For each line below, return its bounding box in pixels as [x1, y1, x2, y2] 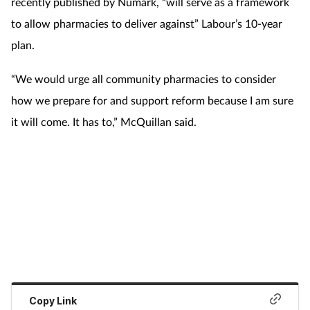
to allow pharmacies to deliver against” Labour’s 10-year [11, 16, 282, 30]
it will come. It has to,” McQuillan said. [11, 114, 197, 128]
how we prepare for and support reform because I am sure [11, 93, 293, 107]
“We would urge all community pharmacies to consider [11, 71, 276, 85]
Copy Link [29, 295, 77, 307]
